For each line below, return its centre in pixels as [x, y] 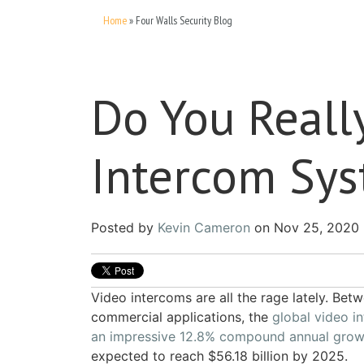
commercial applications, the [180, 316]
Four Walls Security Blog [184, 20]
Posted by [122, 227]
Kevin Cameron [204, 227]
